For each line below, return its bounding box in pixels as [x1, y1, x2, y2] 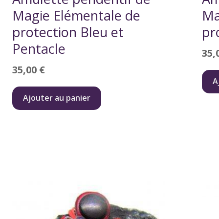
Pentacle [12, 39, 66, 58]
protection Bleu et [12, 22, 124, 41]
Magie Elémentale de [12, 6, 140, 24]
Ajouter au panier [23, 92, 90, 103]
